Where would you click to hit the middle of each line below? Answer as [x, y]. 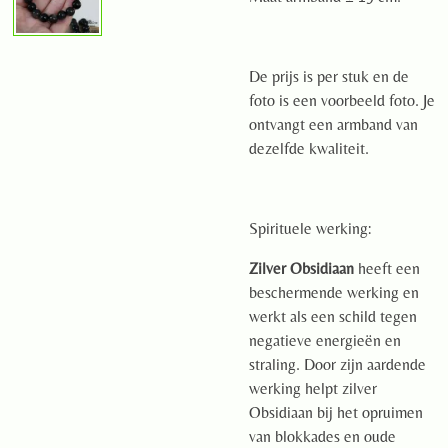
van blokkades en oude [322, 436]
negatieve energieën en [325, 340]
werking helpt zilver [313, 388]
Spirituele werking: [310, 228]
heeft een [387, 268]
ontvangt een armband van [333, 124]
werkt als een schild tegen [333, 316]
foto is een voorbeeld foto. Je [342, 100]
